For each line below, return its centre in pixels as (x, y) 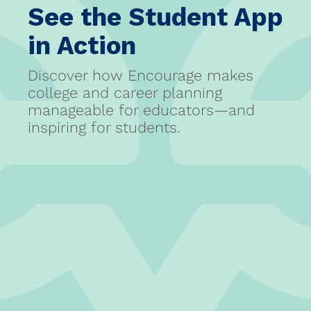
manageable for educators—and (141, 110)
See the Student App (155, 17)
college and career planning (125, 92)
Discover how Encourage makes (141, 75)
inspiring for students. (104, 127)
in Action (82, 45)
